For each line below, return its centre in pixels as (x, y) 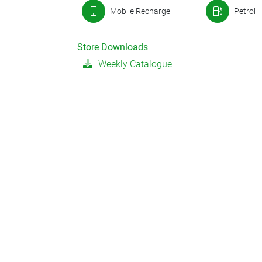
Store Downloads (113, 47)
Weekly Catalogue (135, 64)
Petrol (244, 11)
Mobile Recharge (140, 11)
